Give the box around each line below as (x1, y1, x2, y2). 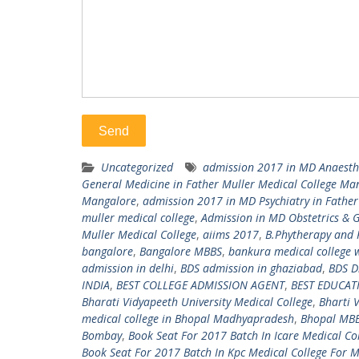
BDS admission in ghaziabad (180, 260, 322, 276)
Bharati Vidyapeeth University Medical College (82, 294, 313, 309)
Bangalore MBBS (139, 244, 222, 259)
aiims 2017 (203, 227, 259, 242)
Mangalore (82, 193, 136, 208)
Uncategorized (101, 159, 173, 175)
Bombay (82, 328, 122, 343)
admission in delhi (82, 260, 174, 276)
